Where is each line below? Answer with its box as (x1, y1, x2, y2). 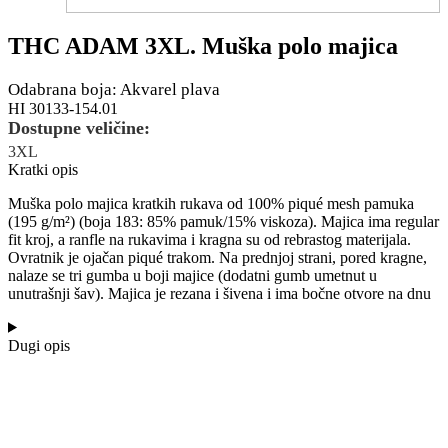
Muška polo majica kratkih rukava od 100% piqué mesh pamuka (8, 194, 414, 212)
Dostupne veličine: (8, 117, 150, 138)
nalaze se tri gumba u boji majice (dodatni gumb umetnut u (8, 266, 377, 284)
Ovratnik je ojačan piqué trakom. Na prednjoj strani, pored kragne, (8, 248, 427, 266)
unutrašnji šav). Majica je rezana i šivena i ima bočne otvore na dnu (8, 284, 431, 302)
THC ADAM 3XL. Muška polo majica (8, 32, 398, 59)
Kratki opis (8, 160, 78, 178)
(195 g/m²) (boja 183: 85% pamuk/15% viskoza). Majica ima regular (8, 212, 439, 230)
